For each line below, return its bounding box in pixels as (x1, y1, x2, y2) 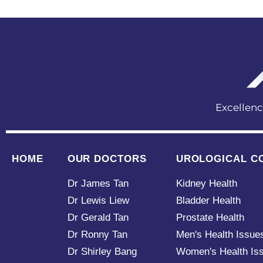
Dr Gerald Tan (67, 211, 129, 223)
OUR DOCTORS (67, 153, 147, 164)
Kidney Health (176, 177, 237, 189)
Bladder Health (176, 194, 241, 206)
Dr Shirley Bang (67, 245, 137, 257)
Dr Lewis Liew (67, 194, 129, 206)
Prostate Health (176, 211, 244, 223)
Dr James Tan (67, 177, 129, 189)
